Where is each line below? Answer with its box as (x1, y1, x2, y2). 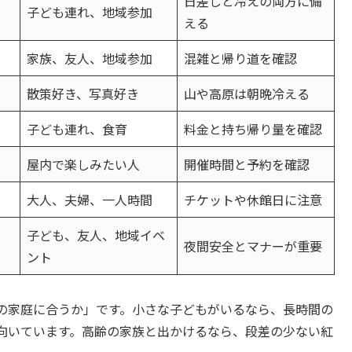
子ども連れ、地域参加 (27, 2, 152, 21)
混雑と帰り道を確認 (184, 48, 297, 68)
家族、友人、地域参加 (27, 48, 152, 68)
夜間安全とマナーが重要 (184, 236, 322, 255)
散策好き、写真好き (27, 83, 139, 103)
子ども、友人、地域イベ (27, 225, 165, 244)
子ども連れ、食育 (27, 119, 127, 138)
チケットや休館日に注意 (184, 189, 322, 209)
